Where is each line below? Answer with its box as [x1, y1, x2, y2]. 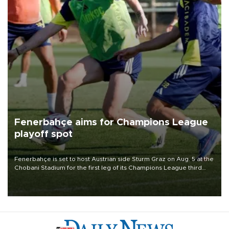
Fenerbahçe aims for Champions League [14, 118, 208, 128]
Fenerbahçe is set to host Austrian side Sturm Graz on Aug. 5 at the [14, 155, 214, 162]
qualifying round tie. [14, 173, 74, 179]
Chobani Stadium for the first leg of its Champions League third [14, 164, 202, 171]
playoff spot [14, 129, 73, 140]
